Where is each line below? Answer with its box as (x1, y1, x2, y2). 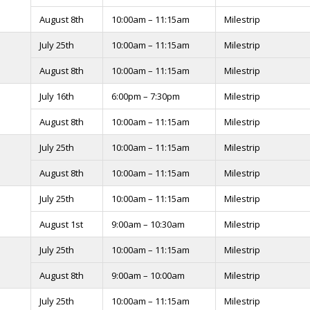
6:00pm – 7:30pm (111, 90, 180, 102)
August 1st (39, 218, 83, 230)
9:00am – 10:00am (111, 269, 185, 282)
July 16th (39, 90, 74, 102)
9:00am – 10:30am (111, 218, 185, 230)
